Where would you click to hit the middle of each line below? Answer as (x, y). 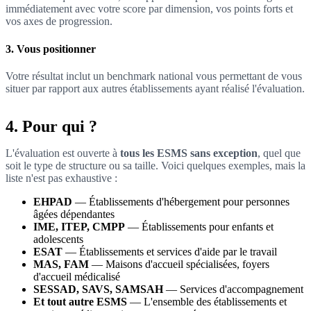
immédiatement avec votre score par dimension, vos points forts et (149, 9)
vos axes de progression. (59, 22)
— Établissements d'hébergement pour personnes (181, 201)
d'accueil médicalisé (77, 276)
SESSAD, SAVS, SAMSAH (98, 289)
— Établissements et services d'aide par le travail (170, 251)
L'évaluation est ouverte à (63, 153)
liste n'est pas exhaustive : (61, 178)
